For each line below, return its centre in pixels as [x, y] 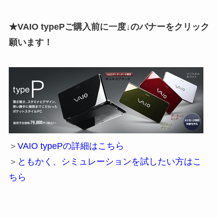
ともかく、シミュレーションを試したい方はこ [109, 162]
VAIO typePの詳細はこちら [71, 146]
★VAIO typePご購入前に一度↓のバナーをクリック [109, 27]
